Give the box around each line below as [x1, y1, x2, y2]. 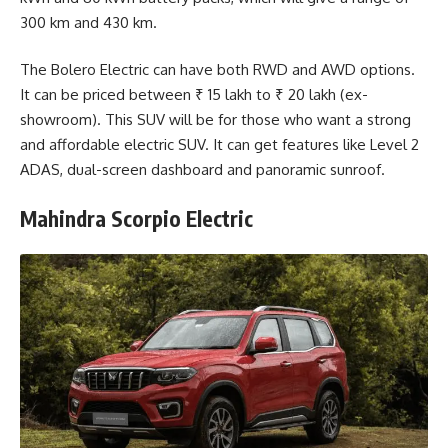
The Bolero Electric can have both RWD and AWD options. [20, 60, 415, 80]
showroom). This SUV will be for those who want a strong [20, 110, 411, 130]
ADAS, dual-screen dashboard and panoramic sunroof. [20, 160, 385, 180]
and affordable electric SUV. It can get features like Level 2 [20, 135, 419, 155]
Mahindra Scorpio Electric [20, 204, 253, 232]
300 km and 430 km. [20, 12, 157, 32]
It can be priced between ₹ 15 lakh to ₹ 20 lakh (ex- [20, 85, 368, 105]
